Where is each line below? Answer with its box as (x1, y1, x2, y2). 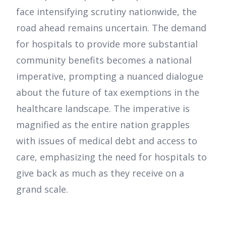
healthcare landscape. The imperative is (16, 102, 190, 115)
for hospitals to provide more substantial (16, 38, 198, 50)
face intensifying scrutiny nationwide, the (16, 6, 197, 18)
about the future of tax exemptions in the (16, 86, 199, 99)
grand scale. (16, 183, 68, 196)
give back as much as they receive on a (16, 167, 184, 180)
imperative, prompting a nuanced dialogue (16, 70, 203, 83)
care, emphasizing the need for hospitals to (16, 151, 207, 163)
